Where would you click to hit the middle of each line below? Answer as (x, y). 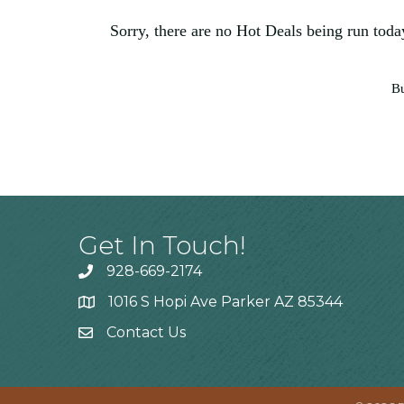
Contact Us (146, 333)
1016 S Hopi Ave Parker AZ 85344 (225, 302)
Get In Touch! (162, 246)
